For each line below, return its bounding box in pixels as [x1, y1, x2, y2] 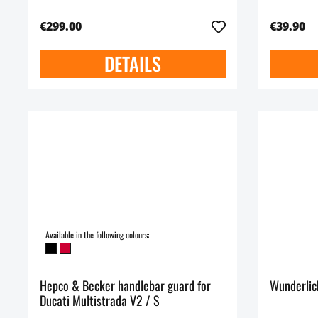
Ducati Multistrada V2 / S [40, 290, 160, 309]
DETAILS [104, 49, 161, 77]
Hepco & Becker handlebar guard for [40, 275, 211, 295]
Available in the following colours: [45, 228, 149, 241]
